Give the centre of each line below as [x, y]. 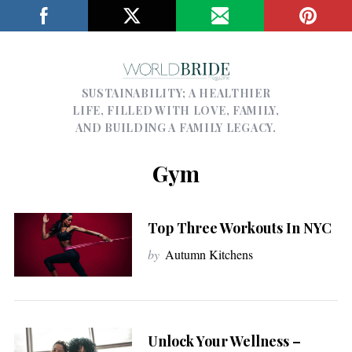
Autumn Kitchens [209, 255]
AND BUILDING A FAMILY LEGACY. [176, 127]
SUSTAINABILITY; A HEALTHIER [176, 93]
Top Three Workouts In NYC [239, 228]
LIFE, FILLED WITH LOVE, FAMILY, [176, 110]
